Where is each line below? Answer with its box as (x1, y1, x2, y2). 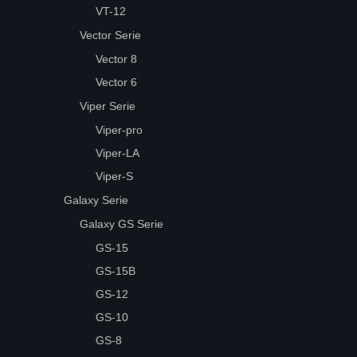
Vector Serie (80, 29, 142, 41)
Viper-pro (96, 124, 143, 136)
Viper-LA (96, 147, 140, 159)
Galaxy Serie (64, 194, 129, 206)
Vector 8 (96, 53, 138, 65)
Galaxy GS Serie (80, 218, 164, 230)
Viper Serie (80, 100, 136, 112)
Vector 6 (96, 76, 138, 88)
